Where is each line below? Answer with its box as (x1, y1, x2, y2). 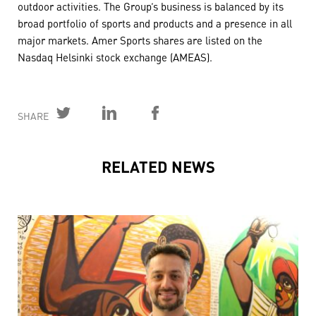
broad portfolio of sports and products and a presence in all (18, 14, 292, 32)
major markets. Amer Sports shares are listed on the (18, 31, 262, 49)
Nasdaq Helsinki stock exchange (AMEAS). (18, 48, 212, 66)
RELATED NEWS (101, 153, 215, 178)
